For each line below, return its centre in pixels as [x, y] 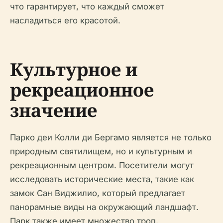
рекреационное [82, 90]
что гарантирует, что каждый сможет [87, 7]
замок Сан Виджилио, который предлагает [98, 193]
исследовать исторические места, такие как [102, 179]
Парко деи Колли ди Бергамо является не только [111, 138]
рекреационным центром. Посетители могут [102, 166]
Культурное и [74, 70]
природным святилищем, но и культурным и [101, 152]
